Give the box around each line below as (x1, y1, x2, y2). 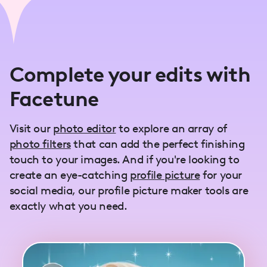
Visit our (9, 121, 53, 135)
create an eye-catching (9, 167, 131, 182)
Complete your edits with (9, 61, 250, 87)
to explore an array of (116, 121, 227, 135)
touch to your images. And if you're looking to (9, 152, 240, 166)
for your (200, 167, 242, 182)
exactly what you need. (9, 198, 128, 213)
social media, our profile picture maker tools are (9, 183, 249, 197)
